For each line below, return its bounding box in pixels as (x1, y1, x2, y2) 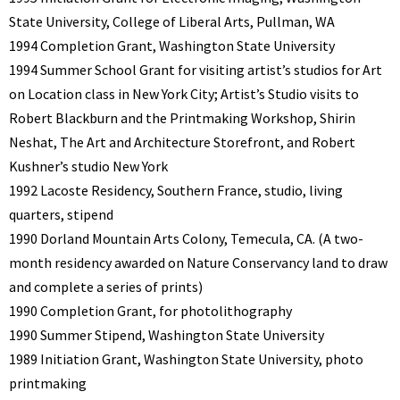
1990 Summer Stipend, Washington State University (9, 326, 324, 345)
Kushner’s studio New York (9, 157, 168, 176)
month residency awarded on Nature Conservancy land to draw (9, 254, 387, 272)
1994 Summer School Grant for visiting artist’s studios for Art (9, 61, 382, 79)
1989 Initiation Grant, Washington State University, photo (9, 350, 363, 369)
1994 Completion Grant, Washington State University (9, 37, 335, 55)
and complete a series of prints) (9, 278, 203, 296)
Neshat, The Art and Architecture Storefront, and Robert (9, 133, 355, 152)
